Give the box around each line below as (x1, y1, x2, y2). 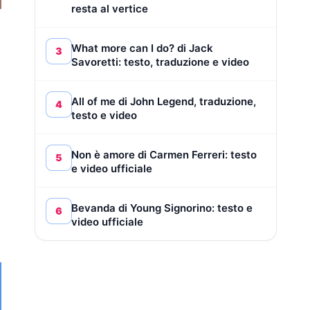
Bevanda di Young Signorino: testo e (71, 201, 253, 215)
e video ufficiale (71, 161, 152, 175)
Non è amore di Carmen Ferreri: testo (71, 147, 257, 161)
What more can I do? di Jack (71, 41, 213, 55)
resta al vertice (71, 1, 148, 15)
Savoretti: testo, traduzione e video (71, 55, 249, 69)
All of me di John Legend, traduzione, (71, 94, 256, 108)
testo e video (71, 108, 137, 122)
